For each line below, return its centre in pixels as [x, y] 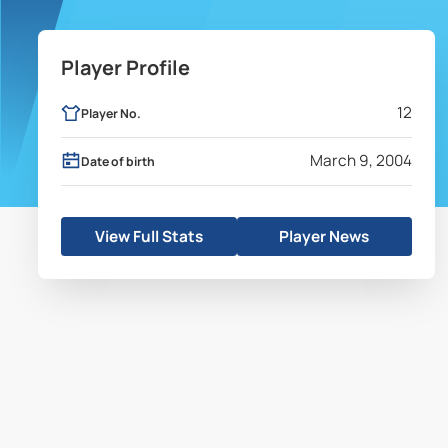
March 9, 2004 [361, 161]
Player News [324, 237]
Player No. [110, 113]
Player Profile [126, 68]
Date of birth [117, 161]
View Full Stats [149, 237]
